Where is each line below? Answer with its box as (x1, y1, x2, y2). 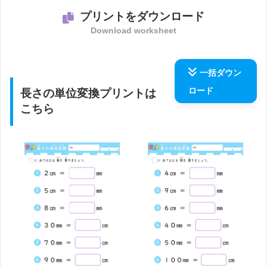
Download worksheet (91, 26, 176, 36)
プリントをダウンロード (80, 10, 204, 23)
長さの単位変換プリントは (20, 87, 157, 100)
